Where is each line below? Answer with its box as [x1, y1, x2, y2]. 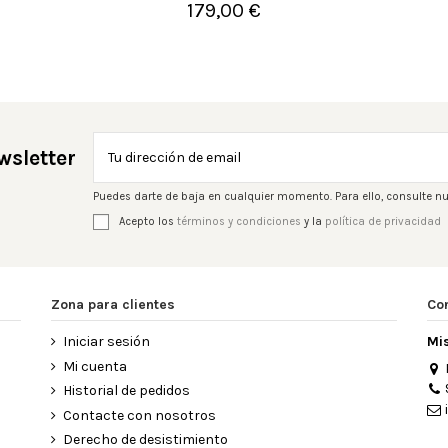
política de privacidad [324, 214, 441, 228]
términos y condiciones [176, 214, 301, 228]
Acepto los [118, 214, 177, 228]
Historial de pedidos [62, 382, 190, 400]
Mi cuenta [62, 357, 127, 375]
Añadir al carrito [189, 8, 295, 26]
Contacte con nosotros [62, 406, 216, 424]
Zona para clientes [50, 295, 175, 313]
